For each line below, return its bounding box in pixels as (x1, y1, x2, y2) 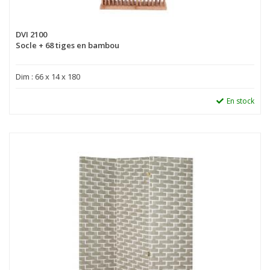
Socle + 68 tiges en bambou (16, 39, 119, 51)
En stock (227, 95, 254, 106)
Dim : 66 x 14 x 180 (16, 71, 80, 82)
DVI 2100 (16, 28, 47, 40)
